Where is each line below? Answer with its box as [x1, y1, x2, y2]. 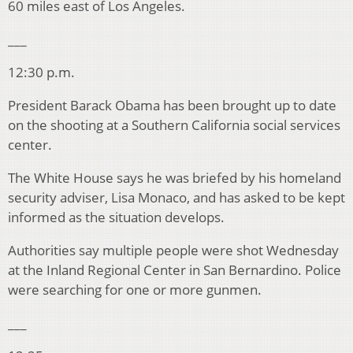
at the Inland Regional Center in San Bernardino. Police [8, 261, 341, 280]
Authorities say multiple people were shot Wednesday [8, 241, 339, 260]
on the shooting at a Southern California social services [8, 116, 340, 135]
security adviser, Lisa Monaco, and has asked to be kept [8, 188, 345, 207]
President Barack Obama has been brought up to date [8, 96, 336, 115]
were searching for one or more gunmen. [8, 281, 262, 299]
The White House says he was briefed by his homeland [8, 169, 341, 188]
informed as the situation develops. [8, 208, 225, 227]
